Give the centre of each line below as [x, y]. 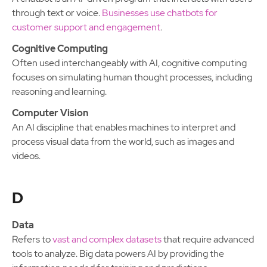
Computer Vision [50, 113]
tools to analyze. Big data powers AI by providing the [118, 254]
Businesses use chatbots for [160, 13]
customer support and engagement [86, 27]
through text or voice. [57, 13]
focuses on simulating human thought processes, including [132, 77]
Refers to [32, 239]
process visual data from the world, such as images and [123, 142]
